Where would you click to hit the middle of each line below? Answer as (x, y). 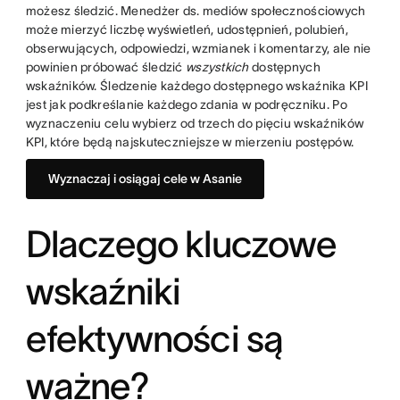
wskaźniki (103, 291)
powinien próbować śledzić (105, 67)
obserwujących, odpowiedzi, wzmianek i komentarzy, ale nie (198, 48)
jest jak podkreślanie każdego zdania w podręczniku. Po (186, 104)
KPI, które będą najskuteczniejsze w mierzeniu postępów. (190, 142)
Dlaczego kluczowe (181, 243)
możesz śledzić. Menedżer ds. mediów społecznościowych (196, 10)
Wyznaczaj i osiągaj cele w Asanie (145, 178)
